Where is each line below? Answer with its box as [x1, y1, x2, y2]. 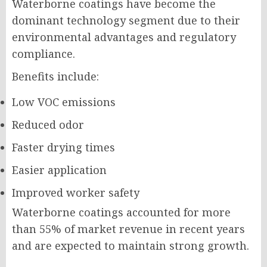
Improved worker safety [12, 185, 139, 200]
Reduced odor [12, 117, 84, 132]
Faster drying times [12, 140, 115, 154]
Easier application [12, 163, 107, 177]
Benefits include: [12, 69, 99, 83]
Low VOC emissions [12, 95, 116, 109]
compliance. [12, 46, 75, 61]
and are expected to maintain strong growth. [12, 238, 249, 253]
